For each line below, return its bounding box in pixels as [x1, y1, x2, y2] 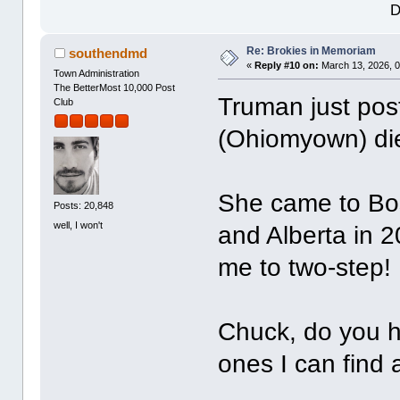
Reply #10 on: [254, 59, 320, 71]
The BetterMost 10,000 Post [54, 81, 176, 93]
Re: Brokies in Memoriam [246, 44, 377, 57]
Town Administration [54, 67, 140, 79]
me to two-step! [218, 253, 392, 281]
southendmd [68, 45, 147, 61]
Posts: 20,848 [54, 200, 114, 212]
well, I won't [54, 219, 104, 230]
